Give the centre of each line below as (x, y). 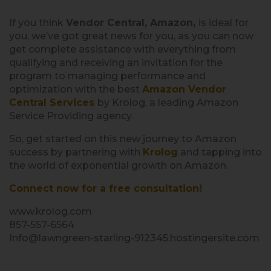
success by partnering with (76, 152)
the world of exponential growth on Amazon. (120, 165)
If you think (38, 22)
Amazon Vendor (184, 89)
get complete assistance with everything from (122, 49)
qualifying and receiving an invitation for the (116, 62)
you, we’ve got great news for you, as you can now (131, 36)
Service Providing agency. (72, 116)
